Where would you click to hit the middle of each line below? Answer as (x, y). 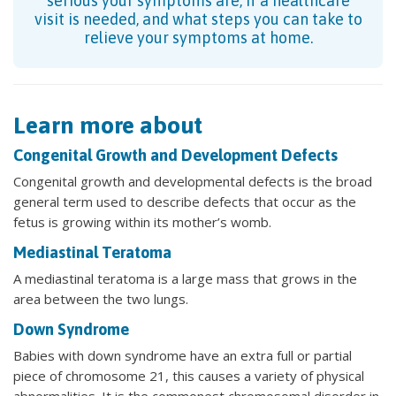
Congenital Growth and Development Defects (175, 155)
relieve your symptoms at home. (198, 37)
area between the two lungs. (101, 298)
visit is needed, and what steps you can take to (198, 19)
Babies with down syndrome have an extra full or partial (183, 355)
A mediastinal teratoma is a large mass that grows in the (185, 278)
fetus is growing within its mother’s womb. (142, 221)
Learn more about (108, 125)
